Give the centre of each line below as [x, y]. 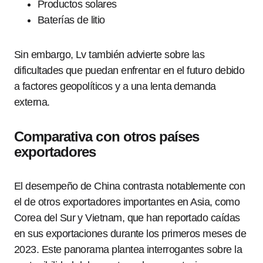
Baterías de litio [71, 20]
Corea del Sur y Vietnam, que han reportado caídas [127, 218]
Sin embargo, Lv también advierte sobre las [109, 55]
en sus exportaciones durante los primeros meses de [130, 234]
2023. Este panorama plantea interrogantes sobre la [128, 249]
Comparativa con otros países [107, 136]
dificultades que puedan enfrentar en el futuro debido [129, 70]
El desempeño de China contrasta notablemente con [130, 186]
